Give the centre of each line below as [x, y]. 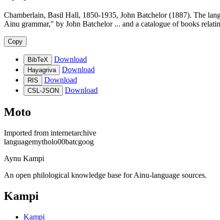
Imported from [27, 133]
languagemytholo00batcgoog [49, 141]
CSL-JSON [43, 90]
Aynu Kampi [24, 158]
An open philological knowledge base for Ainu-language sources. [105, 175]
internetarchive [73, 133]
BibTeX [38, 59]
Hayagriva [42, 70]
